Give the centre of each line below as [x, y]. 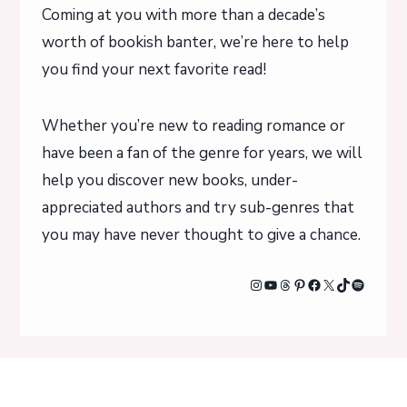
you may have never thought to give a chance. [201, 235]
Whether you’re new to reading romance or [194, 126]
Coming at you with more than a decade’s [184, 15]
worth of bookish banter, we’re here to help [195, 43]
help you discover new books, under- [170, 181]
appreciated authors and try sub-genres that [198, 208]
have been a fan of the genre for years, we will [202, 154]
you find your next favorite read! [154, 70]
